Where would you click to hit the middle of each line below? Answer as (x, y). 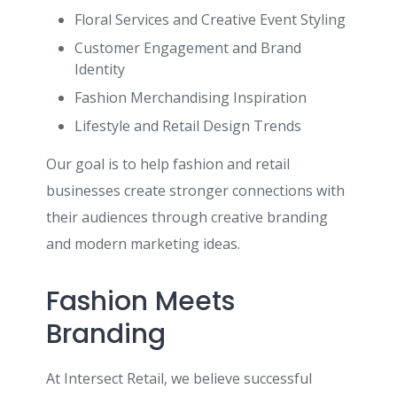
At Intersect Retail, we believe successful (179, 378)
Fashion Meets (140, 301)
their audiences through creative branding (187, 217)
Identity (100, 69)
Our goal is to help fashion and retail (168, 164)
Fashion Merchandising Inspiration (191, 97)
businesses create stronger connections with (195, 191)
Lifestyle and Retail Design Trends (188, 126)
